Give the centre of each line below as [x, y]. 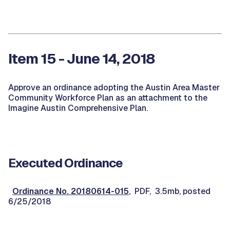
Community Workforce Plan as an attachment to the [108, 98]
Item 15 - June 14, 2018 [81, 59]
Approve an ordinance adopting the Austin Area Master [114, 88]
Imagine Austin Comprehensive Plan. [78, 108]
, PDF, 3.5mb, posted [170, 191]
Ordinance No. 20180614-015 [71, 191]
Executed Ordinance [65, 163]
